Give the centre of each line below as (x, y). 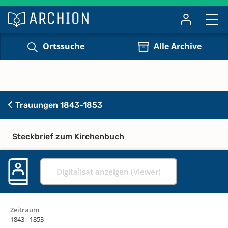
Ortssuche (63, 47)
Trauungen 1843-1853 (58, 105)
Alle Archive (177, 47)
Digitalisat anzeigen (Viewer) (109, 171)
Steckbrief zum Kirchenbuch (68, 136)
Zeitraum (25, 209)
